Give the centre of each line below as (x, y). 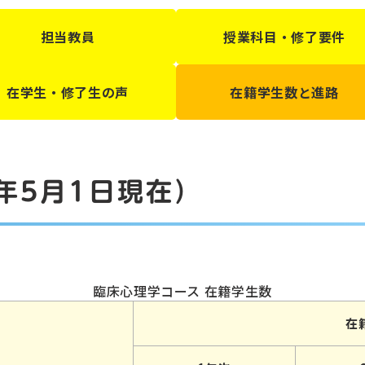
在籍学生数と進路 (284, 92)
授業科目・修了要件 (284, 36)
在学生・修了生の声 (68, 92)
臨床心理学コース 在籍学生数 (182, 290)
